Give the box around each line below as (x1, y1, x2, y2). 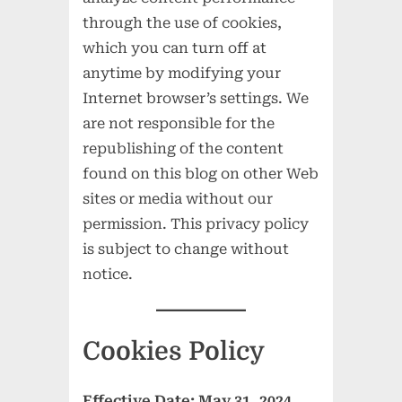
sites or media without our (83, 189, 274, 207)
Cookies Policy (83, 336, 266, 366)
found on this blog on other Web (83, 164, 319, 182)
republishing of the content (83, 139, 284, 157)
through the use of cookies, (83, 13, 283, 31)
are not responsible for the (83, 114, 275, 132)
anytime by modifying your (83, 64, 282, 82)
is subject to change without (83, 240, 290, 258)
